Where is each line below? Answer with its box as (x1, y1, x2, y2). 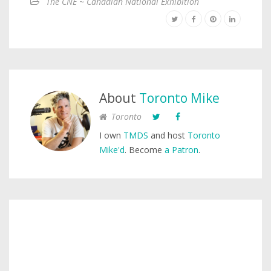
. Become (125, 143, 165, 155)
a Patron (165, 143, 198, 155)
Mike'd (99, 143, 125, 155)
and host (148, 129, 188, 141)
